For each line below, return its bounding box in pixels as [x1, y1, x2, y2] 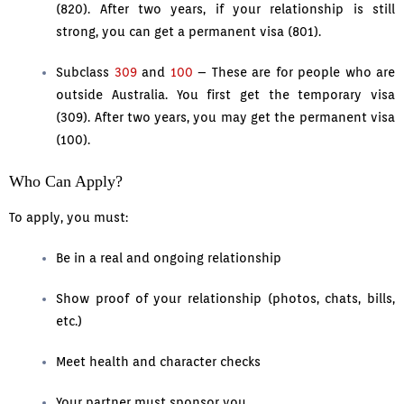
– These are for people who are [192, 65, 396, 80]
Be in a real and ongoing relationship [56, 251, 282, 266]
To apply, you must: [9, 210, 128, 225]
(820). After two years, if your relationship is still [56, 2, 395, 17]
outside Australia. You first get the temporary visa [56, 87, 395, 103]
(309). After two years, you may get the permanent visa [56, 110, 395, 125]
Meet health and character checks [56, 354, 262, 370]
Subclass [56, 65, 115, 80]
